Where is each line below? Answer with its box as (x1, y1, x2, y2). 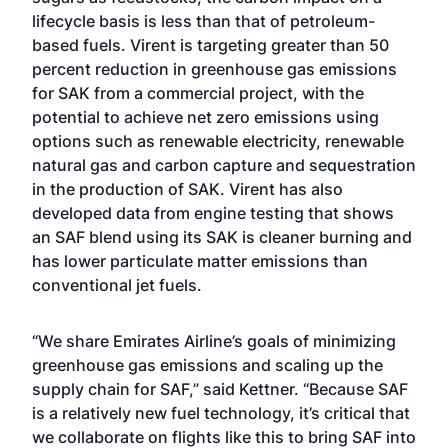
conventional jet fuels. (32, 275, 202, 295)
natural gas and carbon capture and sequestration (32, 155, 416, 175)
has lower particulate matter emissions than (32, 251, 368, 271)
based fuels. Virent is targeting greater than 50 (32, 35, 389, 55)
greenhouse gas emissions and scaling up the (32, 355, 383, 375)
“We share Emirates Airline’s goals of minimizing (32, 331, 396, 351)
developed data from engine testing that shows (32, 203, 394, 223)
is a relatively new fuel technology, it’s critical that (32, 403, 410, 423)
